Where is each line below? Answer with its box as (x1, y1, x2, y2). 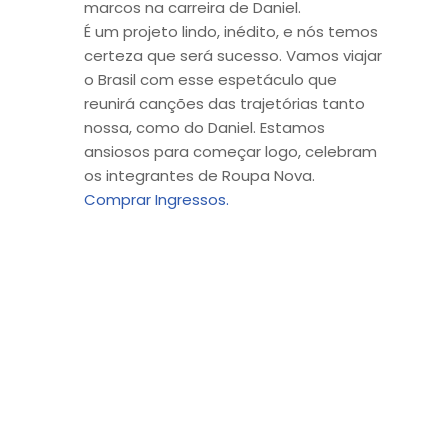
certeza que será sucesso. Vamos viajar (84, 44, 382, 66)
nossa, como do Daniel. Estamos (84, 116, 325, 138)
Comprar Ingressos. (84, 188, 229, 210)
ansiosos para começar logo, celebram (84, 140, 377, 162)
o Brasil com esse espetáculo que (84, 68, 337, 90)
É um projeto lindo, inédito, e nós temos (84, 20, 378, 42)
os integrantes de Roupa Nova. (84, 164, 315, 186)
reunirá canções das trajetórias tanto (84, 92, 365, 114)
